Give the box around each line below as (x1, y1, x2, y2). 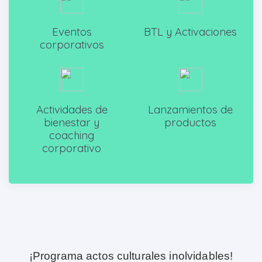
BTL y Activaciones (144, 25, 237, 39)
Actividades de (36, 103, 108, 117)
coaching (49, 129, 94, 143)
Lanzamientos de (148, 103, 233, 117)
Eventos (51, 25, 92, 39)
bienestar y (44, 116, 99, 130)
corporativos (39, 38, 104, 52)
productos (164, 116, 216, 130)
